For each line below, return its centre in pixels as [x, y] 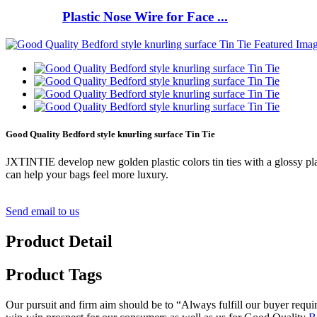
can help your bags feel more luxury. [87, 175]
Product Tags [54, 275]
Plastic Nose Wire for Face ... [145, 17]
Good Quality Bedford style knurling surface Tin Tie [110, 134]
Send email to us [42, 212]
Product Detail [59, 242]
